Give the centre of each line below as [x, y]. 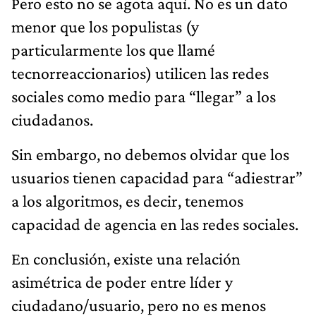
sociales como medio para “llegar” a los [144, 96]
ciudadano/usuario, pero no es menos [139, 305]
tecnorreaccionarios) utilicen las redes [140, 73]
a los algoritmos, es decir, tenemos [127, 200]
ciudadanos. [52, 119]
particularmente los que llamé [113, 49]
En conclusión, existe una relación [126, 258]
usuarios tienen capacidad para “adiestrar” [157, 177]
